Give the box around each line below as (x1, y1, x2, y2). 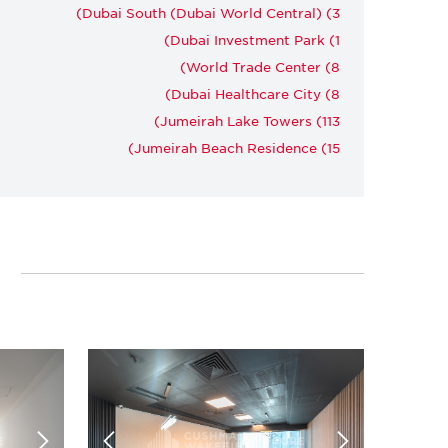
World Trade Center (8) (186, 57, 340, 75)
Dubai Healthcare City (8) (171, 84, 340, 102)
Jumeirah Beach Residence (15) (134, 138, 340, 156)
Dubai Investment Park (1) (170, 30, 340, 48)
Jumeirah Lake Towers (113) (160, 111, 340, 129)
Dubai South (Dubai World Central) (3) (82, 3, 340, 21)
